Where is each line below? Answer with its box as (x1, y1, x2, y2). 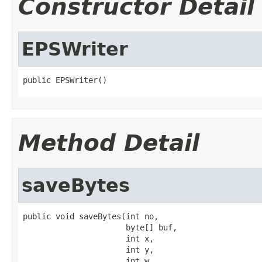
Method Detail (18, 129, 199, 156)
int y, (23, 244, 154, 254)
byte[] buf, (23, 222, 177, 232)
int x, (23, 233, 154, 243)
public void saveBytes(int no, (23, 211, 158, 221)
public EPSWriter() (23, 75, 107, 85)
